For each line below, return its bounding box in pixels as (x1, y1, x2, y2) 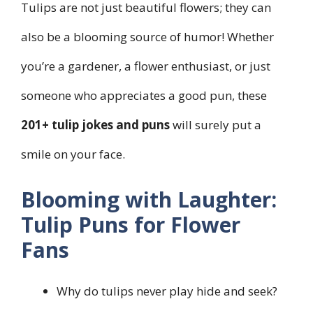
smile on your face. (21, 146, 125, 163)
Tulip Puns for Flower (21, 210, 240, 239)
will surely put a (170, 117, 261, 133)
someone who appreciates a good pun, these (21, 87, 267, 104)
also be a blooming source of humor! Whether (21, 29, 274, 45)
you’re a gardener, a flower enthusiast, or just (21, 58, 270, 75)
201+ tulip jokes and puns (21, 117, 170, 133)
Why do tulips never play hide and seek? (57, 282, 277, 299)
